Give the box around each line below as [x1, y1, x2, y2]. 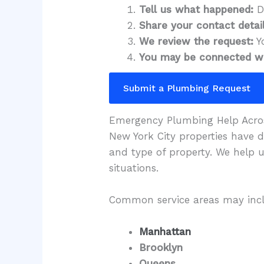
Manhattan [139, 225, 192, 237]
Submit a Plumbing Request [123, 82, 251, 94]
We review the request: [139, 35, 254, 47]
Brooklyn [139, 241, 183, 253]
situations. [109, 161, 159, 174]
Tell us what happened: [139, 3, 254, 15]
